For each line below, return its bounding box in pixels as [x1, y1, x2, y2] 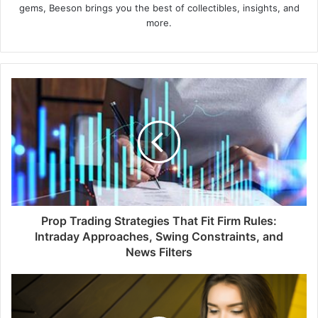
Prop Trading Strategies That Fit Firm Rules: [41, 214, 277, 229]
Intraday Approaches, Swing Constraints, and [35, 229, 283, 244]
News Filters [126, 245, 192, 260]
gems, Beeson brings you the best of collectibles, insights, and [18, 2, 300, 14]
